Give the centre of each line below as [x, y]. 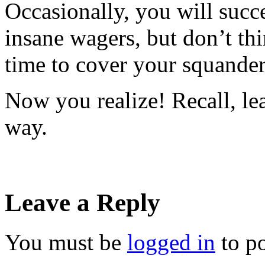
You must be [66, 242]
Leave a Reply [83, 202]
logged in [171, 242]
